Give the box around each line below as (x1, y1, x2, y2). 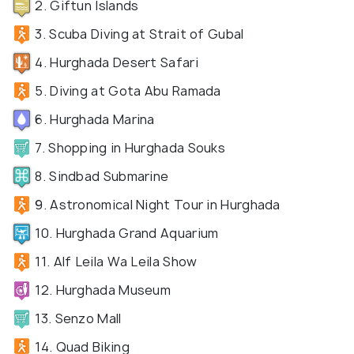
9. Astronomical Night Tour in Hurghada (32, 195, 281, 213)
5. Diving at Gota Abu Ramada (32, 81, 221, 100)
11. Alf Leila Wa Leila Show (32, 252, 198, 270)
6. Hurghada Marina (32, 110, 155, 128)
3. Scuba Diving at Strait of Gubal (32, 24, 244, 43)
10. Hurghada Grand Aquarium (32, 224, 219, 242)
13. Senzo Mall (32, 309, 122, 327)
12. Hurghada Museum (32, 281, 171, 299)
